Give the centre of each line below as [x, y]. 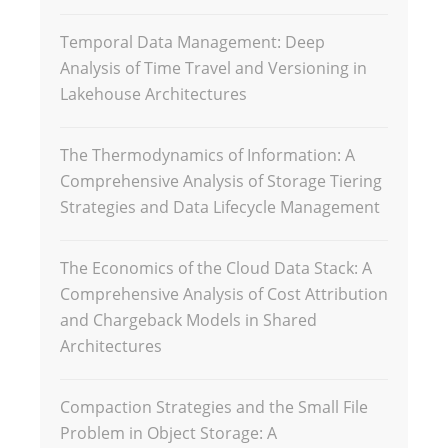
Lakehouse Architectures [153, 93]
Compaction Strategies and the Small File [214, 406]
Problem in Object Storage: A [168, 432]
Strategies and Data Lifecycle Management [220, 206]
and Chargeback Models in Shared [188, 319]
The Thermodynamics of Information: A [207, 154]
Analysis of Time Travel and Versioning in [213, 67]
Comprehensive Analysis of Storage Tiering [221, 180]
